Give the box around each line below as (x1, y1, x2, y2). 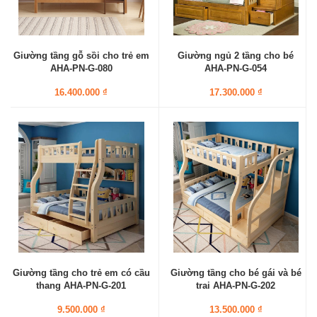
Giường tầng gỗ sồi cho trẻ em (13, 50, 149, 61)
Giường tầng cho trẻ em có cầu (12, 267, 150, 278)
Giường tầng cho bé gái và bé (170, 267, 301, 278)
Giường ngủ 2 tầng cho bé (178, 50, 294, 61)
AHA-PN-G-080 (50, 63, 113, 74)
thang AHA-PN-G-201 (36, 280, 127, 291)
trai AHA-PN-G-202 (196, 280, 276, 291)
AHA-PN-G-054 (204, 63, 267, 74)
